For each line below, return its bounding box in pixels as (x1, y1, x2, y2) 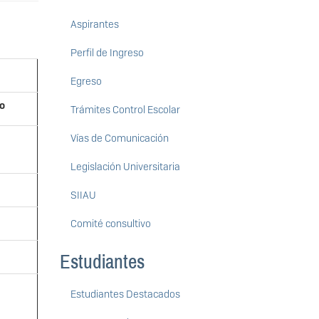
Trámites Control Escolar (70, 103, 180, 117)
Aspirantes (70, 18, 119, 31)
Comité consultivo (70, 217, 151, 231)
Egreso (70, 75, 102, 88)
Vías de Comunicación (70, 132, 169, 145)
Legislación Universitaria (70, 160, 180, 174)
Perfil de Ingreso (70, 46, 144, 60)
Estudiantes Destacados (70, 288, 180, 301)
